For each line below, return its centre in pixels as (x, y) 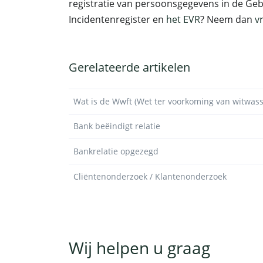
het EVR (183, 19)
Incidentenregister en (117, 19)
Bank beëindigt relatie (117, 126)
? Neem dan (227, 19)
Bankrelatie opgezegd (116, 151)
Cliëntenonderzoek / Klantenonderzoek (150, 176)
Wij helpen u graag (139, 248)
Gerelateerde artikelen (129, 67)
